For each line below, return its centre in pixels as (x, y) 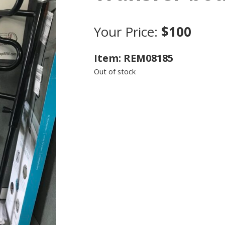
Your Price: (127, 32)
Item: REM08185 (133, 58)
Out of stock (115, 71)
